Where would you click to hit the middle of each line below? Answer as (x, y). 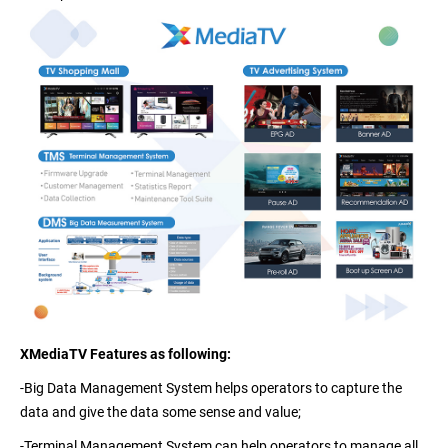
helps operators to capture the (307, 387)
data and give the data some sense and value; (160, 411)
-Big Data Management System (116, 387)
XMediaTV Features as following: (125, 353)
